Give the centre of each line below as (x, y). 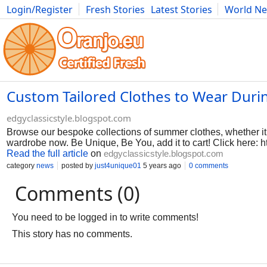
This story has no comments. (72, 234)
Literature (243, 23)
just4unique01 (118, 166)
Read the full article (47, 153)
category (21, 166)
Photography (36, 23)
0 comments (209, 166)
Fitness (170, 23)
